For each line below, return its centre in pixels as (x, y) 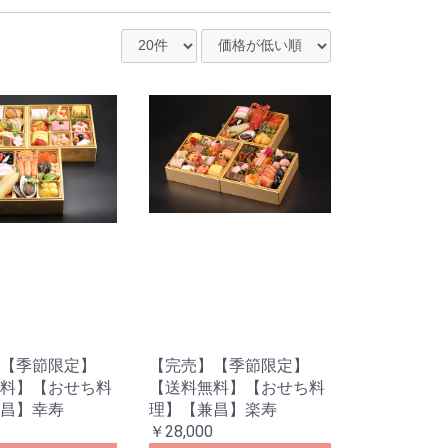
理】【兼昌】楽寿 (213, 409)
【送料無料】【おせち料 (237, 387)
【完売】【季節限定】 (229, 365)
